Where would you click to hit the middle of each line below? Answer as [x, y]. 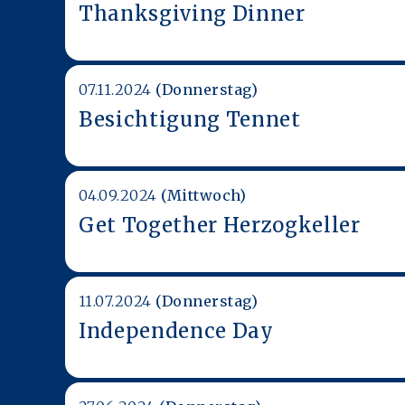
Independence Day [176, 330]
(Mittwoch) [204, 195]
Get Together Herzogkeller [220, 225]
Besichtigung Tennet [190, 119]
